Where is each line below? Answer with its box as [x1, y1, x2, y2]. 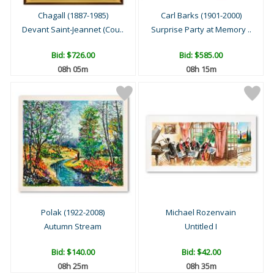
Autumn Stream [44, 221, 102, 232]
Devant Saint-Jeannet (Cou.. [22, 24, 124, 35]
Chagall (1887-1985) [37, 10, 108, 21]
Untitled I [185, 221, 217, 232]
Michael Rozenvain [166, 207, 236, 218]
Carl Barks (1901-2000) [160, 10, 242, 21]
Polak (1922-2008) [41, 207, 105, 218]
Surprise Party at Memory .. [150, 24, 251, 35]
